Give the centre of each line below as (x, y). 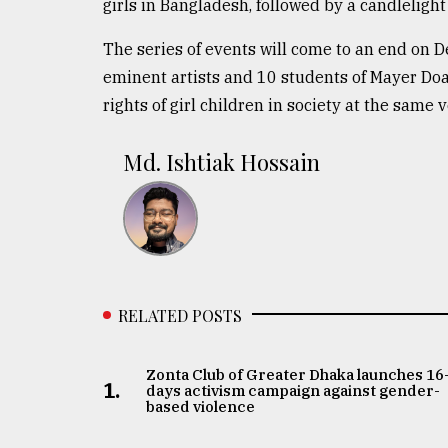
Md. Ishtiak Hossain (221, 161)
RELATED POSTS (180, 315)
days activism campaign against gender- (293, 390)
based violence (201, 406)
